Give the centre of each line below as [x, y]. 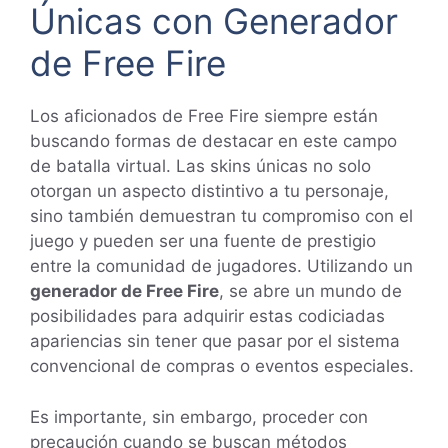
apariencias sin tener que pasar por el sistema [215, 341]
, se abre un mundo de [310, 291]
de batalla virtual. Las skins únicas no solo [200, 166]
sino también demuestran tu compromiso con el [221, 216]
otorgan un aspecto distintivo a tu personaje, [209, 191]
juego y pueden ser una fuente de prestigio [203, 241]
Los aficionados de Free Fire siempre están [204, 116]
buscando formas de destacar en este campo [213, 141]
